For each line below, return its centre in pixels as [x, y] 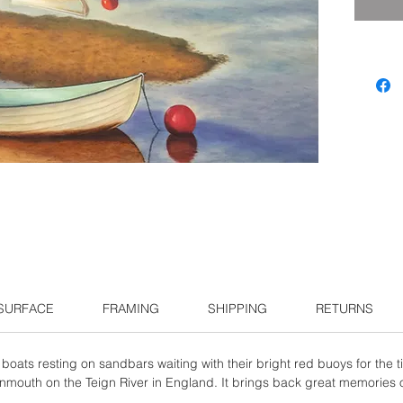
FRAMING [131, 309]
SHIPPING [237, 309]
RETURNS [345, 309]
